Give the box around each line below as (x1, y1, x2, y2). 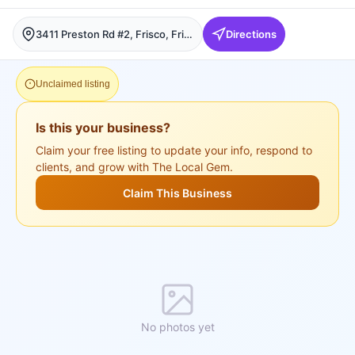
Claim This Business (123, 185, 232, 200)
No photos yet (140, 320, 215, 334)
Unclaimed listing (36, 78, 110, 90)
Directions (226, 27, 277, 40)
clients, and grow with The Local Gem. (36, 160, 233, 174)
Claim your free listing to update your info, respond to (36, 143, 312, 157)
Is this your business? (36, 120, 170, 136)
